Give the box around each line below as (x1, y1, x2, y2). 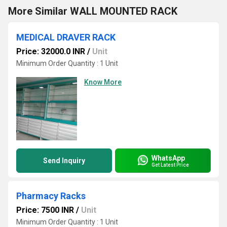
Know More (84, 78, 122, 86)
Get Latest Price (152, 162, 189, 168)
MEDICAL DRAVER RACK (16, 32, 116, 43)
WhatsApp (152, 154, 185, 162)
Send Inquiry (43, 157, 85, 165)
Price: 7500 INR (16, 205, 74, 215)
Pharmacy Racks (16, 191, 86, 201)
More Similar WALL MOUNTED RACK (8, 5, 177, 17)
